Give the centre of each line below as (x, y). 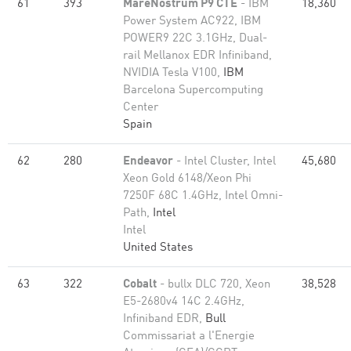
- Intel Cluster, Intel (224, 162)
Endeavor (148, 162)
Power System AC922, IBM (192, 22)
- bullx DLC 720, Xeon (213, 285)
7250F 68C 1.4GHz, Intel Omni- (203, 196)
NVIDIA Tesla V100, (173, 73)
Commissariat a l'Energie (189, 337)
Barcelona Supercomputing (193, 90)
